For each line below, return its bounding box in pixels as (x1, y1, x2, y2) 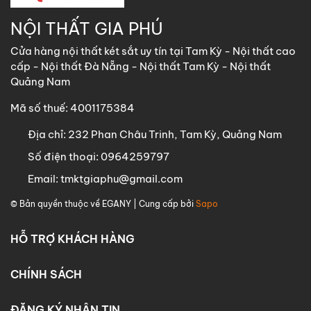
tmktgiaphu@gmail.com (60, 171, 183, 185)
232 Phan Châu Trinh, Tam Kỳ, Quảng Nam (68, 127, 282, 141)
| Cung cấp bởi (131, 198, 196, 209)
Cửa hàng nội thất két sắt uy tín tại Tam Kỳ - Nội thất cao (10, 44, 296, 58)
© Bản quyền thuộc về (10, 198, 102, 209)
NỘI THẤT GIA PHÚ (10, 17, 163, 39)
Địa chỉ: (28, 127, 68, 141)
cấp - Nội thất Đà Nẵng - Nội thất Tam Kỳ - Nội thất (10, 59, 271, 73)
